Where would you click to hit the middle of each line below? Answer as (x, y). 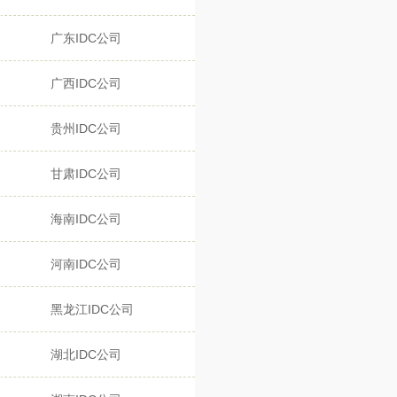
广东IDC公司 (86, 38)
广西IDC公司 (86, 83)
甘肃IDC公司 (86, 174)
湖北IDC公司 (86, 354)
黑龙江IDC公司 (92, 309)
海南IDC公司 (86, 219)
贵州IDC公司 (86, 128)
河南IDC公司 (86, 264)
